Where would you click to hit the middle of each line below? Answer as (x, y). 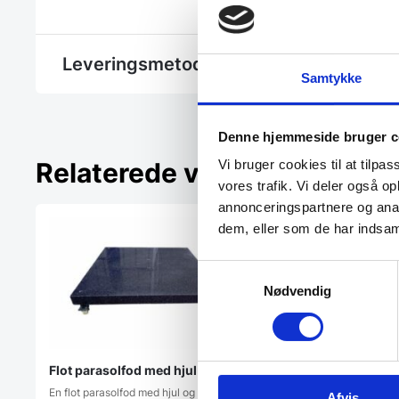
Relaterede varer (143, 172)
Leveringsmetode (138, 64)
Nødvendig (297, 291)
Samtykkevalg (240, 270)
